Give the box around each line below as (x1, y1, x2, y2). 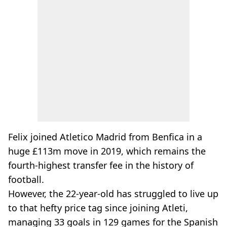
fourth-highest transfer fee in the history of (8, 159, 194, 171)
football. (8, 173, 44, 185)
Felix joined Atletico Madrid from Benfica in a (8, 131, 202, 143)
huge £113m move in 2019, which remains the (8, 145, 206, 157)
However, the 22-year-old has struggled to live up (8, 187, 218, 200)
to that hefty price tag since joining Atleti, (8, 202, 188, 214)
